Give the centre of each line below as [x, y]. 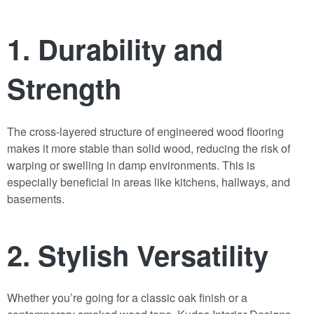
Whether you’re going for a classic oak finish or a [127, 298]
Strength [64, 88]
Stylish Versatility [153, 254]
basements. [36, 198]
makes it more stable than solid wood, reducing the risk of [149, 148]
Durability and [130, 49]
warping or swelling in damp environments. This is [131, 165]
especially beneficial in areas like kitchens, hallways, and [149, 182]
